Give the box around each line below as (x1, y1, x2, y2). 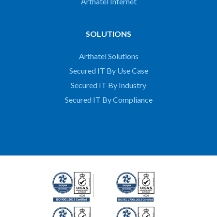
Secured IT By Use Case (69, 66, 148, 76)
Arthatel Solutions (78, 51, 139, 61)
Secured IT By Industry (71, 80, 146, 90)
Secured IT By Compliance (64, 95, 153, 105)
